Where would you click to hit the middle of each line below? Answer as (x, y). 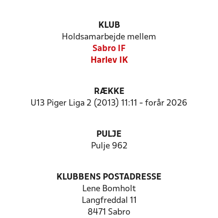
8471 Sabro (109, 212)
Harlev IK (109, 61)
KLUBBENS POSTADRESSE (109, 177)
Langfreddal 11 (109, 201)
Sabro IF (109, 49)
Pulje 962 (109, 146)
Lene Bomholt (109, 189)
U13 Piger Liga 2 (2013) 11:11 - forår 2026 (109, 103)
